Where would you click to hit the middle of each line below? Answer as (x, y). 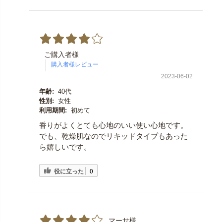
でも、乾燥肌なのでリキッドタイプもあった (113, 136)
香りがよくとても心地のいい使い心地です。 (113, 125)
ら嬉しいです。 (65, 147)
